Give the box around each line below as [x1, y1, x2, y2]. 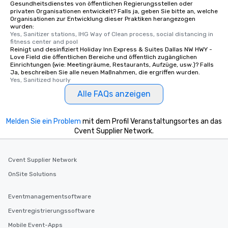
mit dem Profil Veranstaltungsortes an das [81, 117, 222, 126]
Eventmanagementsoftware [8, 193, 91, 200]
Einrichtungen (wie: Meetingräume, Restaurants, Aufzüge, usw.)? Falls [10, 61, 214, 68]
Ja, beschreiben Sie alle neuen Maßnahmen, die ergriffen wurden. [10, 69, 200, 76]
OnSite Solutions [8, 170, 56, 178]
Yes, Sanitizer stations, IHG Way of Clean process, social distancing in [10, 31, 213, 38]
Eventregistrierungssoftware [8, 207, 95, 214]
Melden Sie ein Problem [6, 117, 81, 126]
